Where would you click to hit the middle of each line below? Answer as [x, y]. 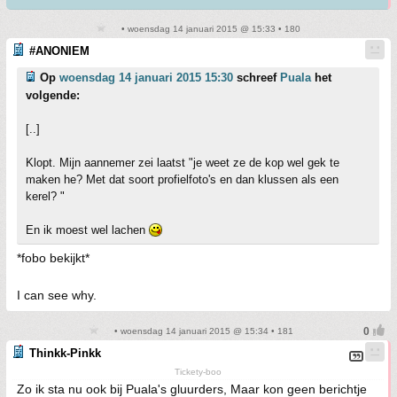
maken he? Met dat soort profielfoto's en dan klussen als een [182, 179]
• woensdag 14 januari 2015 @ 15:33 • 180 [209, 29]
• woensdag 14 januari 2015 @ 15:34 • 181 [202, 331]
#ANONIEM [59, 51]
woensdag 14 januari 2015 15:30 [146, 78]
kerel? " [45, 196]
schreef [257, 78]
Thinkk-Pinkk [65, 353]
